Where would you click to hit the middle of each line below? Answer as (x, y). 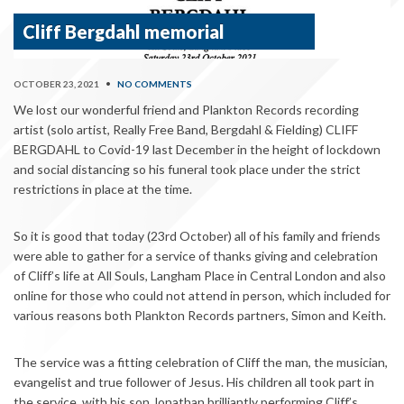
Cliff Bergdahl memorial (124, 31)
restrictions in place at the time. (103, 188)
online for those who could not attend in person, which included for (202, 295)
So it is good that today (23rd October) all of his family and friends (197, 235)
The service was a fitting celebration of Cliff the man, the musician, (201, 362)
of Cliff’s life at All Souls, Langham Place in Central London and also (200, 275)
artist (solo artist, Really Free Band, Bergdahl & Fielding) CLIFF (186, 129)
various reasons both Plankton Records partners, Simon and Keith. (200, 315)
